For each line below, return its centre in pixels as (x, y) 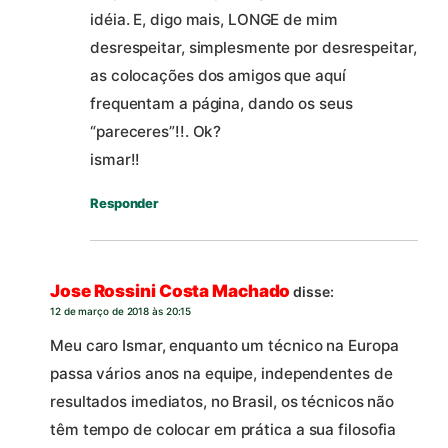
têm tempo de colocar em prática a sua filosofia (223, 429)
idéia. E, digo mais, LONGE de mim (214, 19)
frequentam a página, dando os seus (221, 103)
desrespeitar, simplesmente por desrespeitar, (253, 47)
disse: (313, 292)
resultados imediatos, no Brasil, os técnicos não (222, 401)
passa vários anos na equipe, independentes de (221, 373)
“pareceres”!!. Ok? (156, 131)
